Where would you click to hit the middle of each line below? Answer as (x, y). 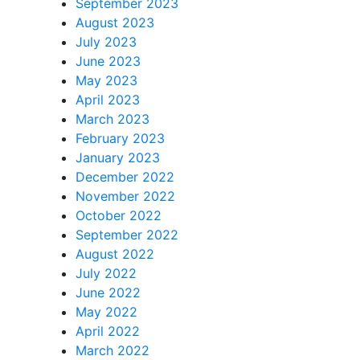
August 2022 (115, 254)
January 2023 (117, 157)
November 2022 (125, 196)
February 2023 (120, 138)
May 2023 (106, 80)
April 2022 (107, 331)
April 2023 (107, 100)
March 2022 (112, 350)
